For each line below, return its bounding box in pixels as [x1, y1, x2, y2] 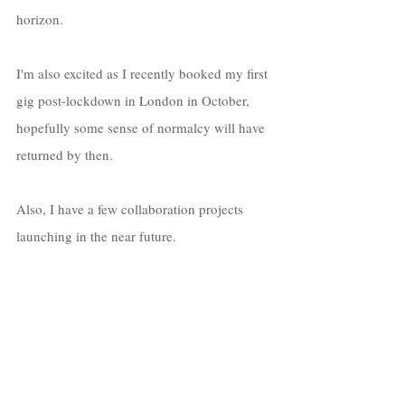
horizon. [16, 9, 67, 28]
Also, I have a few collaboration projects [16, 199, 247, 218]
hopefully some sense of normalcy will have [16, 118, 268, 137]
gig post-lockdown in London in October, [16, 90, 253, 109]
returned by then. [16, 145, 117, 164]
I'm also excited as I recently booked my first [16, 63, 271, 82]
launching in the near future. [16, 226, 180, 245]
